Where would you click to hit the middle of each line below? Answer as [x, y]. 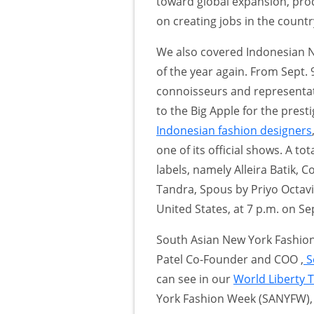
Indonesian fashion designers [234, 130]
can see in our [195, 279]
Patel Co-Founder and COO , [230, 259]
